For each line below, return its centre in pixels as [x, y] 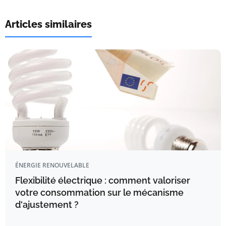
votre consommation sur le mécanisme [99, 193]
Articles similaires [48, 24]
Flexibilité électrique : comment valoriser [103, 181]
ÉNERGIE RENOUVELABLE [52, 165]
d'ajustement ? [47, 205]
